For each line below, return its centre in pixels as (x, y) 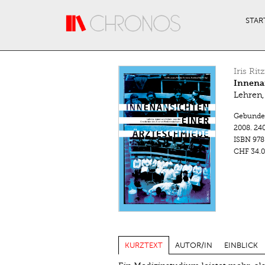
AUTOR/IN (193, 245)
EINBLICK (241, 245)
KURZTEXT (143, 245)
